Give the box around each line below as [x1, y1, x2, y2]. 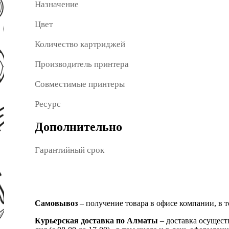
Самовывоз [35, 199, 78, 208]
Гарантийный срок [35, 145, 104, 155]
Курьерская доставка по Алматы [35, 216, 160, 225]
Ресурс [35, 99, 61, 109]
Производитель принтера [35, 59, 129, 70]
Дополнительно [35, 120, 122, 134]
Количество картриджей [35, 39, 125, 50]
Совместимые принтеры [35, 79, 125, 89]
